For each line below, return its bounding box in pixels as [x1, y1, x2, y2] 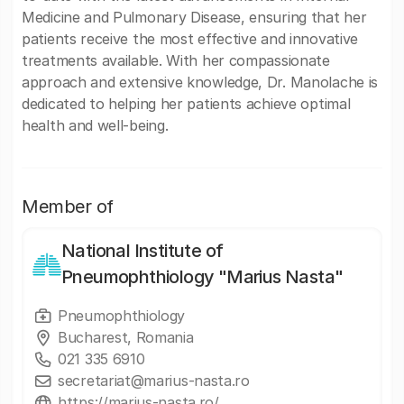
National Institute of [61, 240, 224, 262]
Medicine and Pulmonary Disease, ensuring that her [22, 8, 367, 26]
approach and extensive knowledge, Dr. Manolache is [22, 73, 379, 91]
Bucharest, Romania [58, 328, 194, 346]
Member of [22, 196, 114, 217]
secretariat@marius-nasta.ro [58, 372, 250, 390]
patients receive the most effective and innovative [22, 30, 359, 48]
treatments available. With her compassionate [22, 51, 330, 69]
